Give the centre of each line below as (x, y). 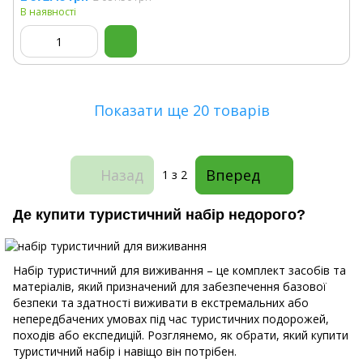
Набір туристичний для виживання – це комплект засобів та (179, 271)
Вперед (233, 175)
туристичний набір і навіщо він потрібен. (126, 352)
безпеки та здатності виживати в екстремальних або (161, 303)
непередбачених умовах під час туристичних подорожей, (171, 319)
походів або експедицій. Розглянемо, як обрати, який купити (181, 335)
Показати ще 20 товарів (181, 110)
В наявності (48, 12)
